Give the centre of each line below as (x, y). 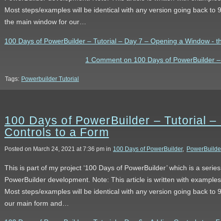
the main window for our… (45, 22)
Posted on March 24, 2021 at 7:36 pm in (58, 149)
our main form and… (37, 203)
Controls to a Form (57, 132)
